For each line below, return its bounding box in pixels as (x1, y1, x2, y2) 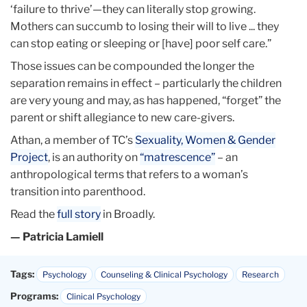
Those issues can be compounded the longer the (10, 60, 254, 73)
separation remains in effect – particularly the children (10, 77, 282, 90)
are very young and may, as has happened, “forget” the (10, 94, 281, 108)
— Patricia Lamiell (10, 230, 103, 244)
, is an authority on (48, 151, 140, 164)
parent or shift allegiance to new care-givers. (10, 111, 234, 125)
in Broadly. (101, 208, 155, 221)
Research (242, 269, 279, 280)
